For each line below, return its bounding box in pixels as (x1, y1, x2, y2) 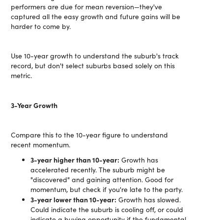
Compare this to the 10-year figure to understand (11, 130, 168, 139)
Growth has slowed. (116, 195, 181, 204)
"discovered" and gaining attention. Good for (30, 175, 174, 184)
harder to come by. (11, 22, 71, 31)
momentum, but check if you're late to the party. (30, 185, 183, 194)
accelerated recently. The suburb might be (30, 165, 165, 174)
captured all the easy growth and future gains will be (11, 12, 181, 21)
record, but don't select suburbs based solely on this (11, 61, 175, 70)
